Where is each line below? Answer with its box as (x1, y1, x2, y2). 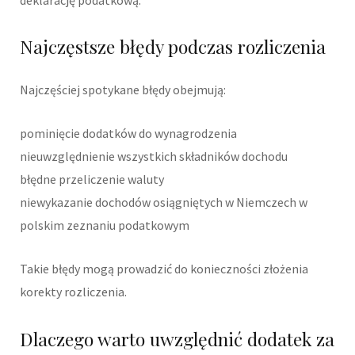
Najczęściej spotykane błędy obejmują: (20, 82, 226, 98)
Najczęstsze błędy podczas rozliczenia (20, 34, 326, 59)
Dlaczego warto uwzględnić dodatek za (20, 326, 334, 352)
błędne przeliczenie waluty (20, 171, 164, 188)
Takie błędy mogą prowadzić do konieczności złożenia (20, 261, 308, 277)
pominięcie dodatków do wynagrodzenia (20, 125, 237, 142)
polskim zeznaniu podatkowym (20, 217, 189, 234)
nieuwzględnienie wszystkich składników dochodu (20, 148, 288, 165)
